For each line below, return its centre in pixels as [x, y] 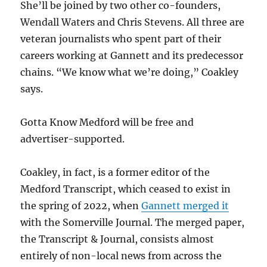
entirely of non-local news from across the [121, 255]
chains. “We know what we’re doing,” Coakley [130, 72]
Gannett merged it [185, 205]
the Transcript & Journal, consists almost [117, 239]
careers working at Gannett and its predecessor [132, 55]
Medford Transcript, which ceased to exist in [126, 189]
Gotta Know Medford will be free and [107, 122]
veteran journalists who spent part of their [121, 38]
